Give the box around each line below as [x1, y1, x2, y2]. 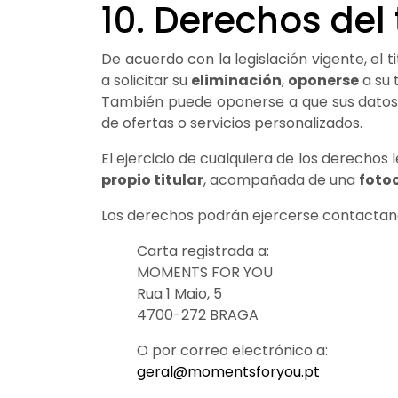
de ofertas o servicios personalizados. [101, 112, 362, 133]
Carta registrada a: [137, 240, 269, 261]
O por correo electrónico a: [137, 339, 328, 361]
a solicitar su [101, 69, 191, 91]
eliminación [191, 69, 282, 91]
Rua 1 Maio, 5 [137, 283, 222, 304]
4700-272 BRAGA [137, 304, 259, 325]
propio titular [101, 169, 203, 190]
